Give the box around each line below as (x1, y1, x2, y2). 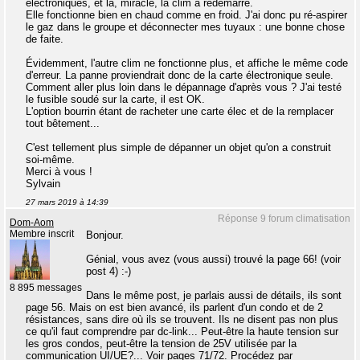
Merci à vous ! (26, 166, 92, 178)
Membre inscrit (10, 229, 74, 239)
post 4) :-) (86, 265, 131, 278)
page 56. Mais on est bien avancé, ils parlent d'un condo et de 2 (26, 301, 323, 314)
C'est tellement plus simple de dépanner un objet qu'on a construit (26, 141, 331, 154)
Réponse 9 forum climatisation (218, 213, 350, 225)
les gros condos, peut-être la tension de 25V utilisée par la (26, 337, 297, 350)
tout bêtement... (26, 117, 100, 130)
